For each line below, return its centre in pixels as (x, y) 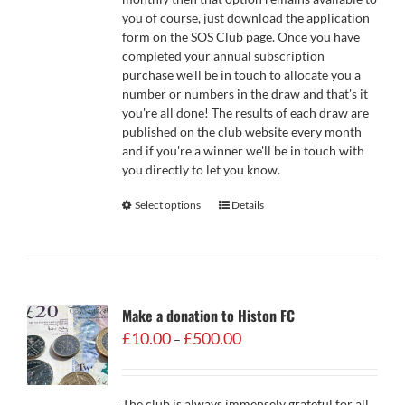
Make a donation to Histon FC (208, 316)
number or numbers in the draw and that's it (245, 94)
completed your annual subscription (223, 56)
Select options (167, 205)
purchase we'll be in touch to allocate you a (241, 75)
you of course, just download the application (245, 18)
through (263, 392)
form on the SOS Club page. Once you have (240, 37)
